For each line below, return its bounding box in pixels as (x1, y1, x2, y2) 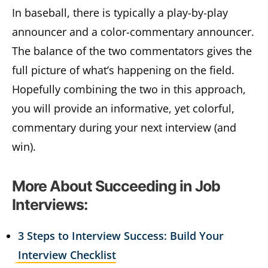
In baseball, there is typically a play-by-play (12, 5, 228, 20)
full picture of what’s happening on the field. (12, 62, 234, 77)
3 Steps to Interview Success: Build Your (18, 228, 224, 243)
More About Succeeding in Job (12, 176, 220, 195)
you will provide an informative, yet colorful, (12, 100, 234, 115)
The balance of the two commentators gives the (12, 43, 252, 58)
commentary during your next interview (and (12, 120, 236, 135)
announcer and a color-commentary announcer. (12, 24, 254, 39)
